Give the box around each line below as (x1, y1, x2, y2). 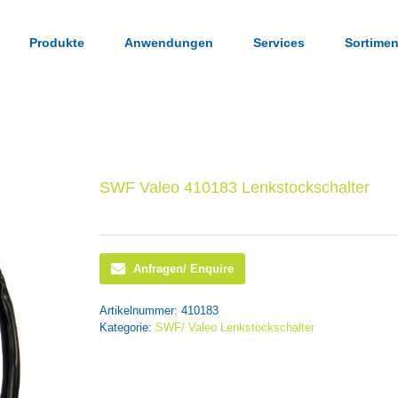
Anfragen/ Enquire (133, 262, 234, 276)
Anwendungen (124, 35, 213, 50)
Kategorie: (99, 321, 155, 335)
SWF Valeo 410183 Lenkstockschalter (99, 179, 370, 196)
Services (253, 35, 305, 50)
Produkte (29, 35, 84, 50)
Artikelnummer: (99, 304, 181, 318)
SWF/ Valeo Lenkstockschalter (155, 321, 314, 335)
